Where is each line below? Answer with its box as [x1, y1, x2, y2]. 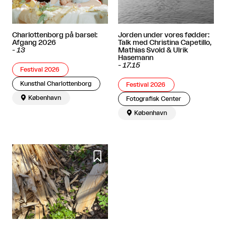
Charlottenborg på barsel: [12, 31, 97, 39]
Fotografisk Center [126, 95, 182, 102]
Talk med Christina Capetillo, [118, 39, 211, 46]
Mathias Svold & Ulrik [118, 46, 188, 54]
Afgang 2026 [12, 39, 56, 46]
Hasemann [118, 54, 153, 62]
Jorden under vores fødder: [118, 31, 209, 39]
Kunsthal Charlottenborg [20, 80, 92, 87]
